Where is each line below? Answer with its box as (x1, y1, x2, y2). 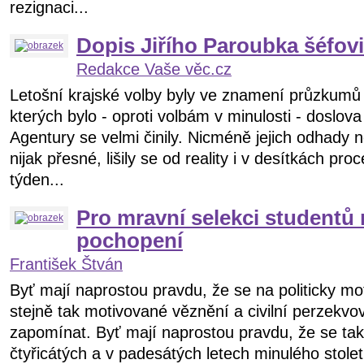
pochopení (76, 228, 183, 253)
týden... (10, 171, 64, 188)
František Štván (10, 255, 123, 273)
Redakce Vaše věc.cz (76, 60, 232, 78)
